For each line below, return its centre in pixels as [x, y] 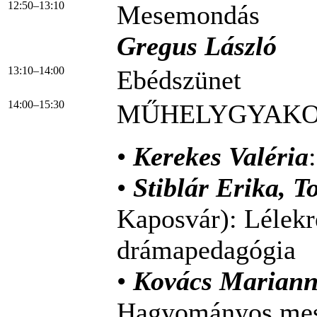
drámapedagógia [206, 249]
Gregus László [197, 46]
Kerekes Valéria [221, 156]
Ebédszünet [179, 80]
